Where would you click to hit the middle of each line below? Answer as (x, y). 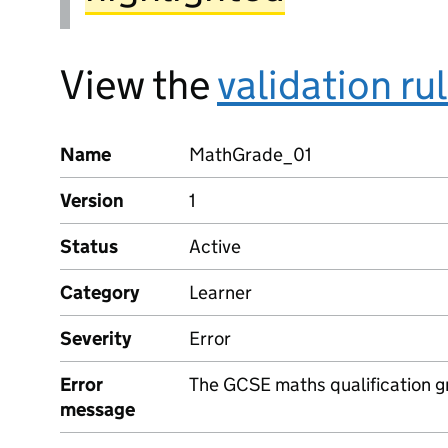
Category (99, 292)
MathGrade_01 (250, 154)
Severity (95, 338)
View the (138, 85)
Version (92, 200)
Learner (220, 292)
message (97, 409)
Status (89, 246)
